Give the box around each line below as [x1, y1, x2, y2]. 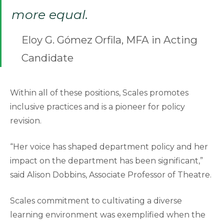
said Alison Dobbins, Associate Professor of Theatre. [10, 169, 211, 179]
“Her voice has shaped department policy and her [10, 141, 208, 151]
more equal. [11, 7, 88, 22]
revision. [10, 115, 41, 125]
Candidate [21, 51, 73, 64]
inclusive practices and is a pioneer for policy [10, 101, 185, 111]
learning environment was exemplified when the [10, 209, 205, 219]
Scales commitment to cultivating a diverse [10, 195, 182, 205]
